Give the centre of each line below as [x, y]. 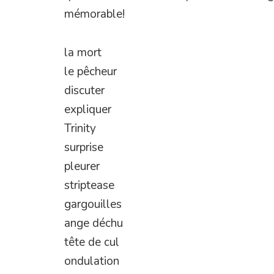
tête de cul [92, 242]
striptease [90, 185]
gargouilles [93, 204]
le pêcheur [91, 71]
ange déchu [94, 223]
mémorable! [95, 14]
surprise [84, 147]
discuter [85, 90]
